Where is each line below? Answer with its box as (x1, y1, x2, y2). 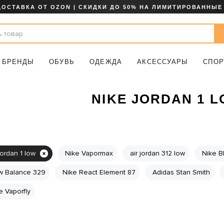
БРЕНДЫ (1, 58, 34, 65)
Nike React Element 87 (62, 168, 135, 176)
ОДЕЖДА (89, 58, 122, 65)
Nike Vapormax (64, 149, 113, 157)
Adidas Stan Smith (152, 168, 210, 176)
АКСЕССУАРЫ (137, 58, 188, 65)
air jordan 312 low (129, 149, 185, 157)
